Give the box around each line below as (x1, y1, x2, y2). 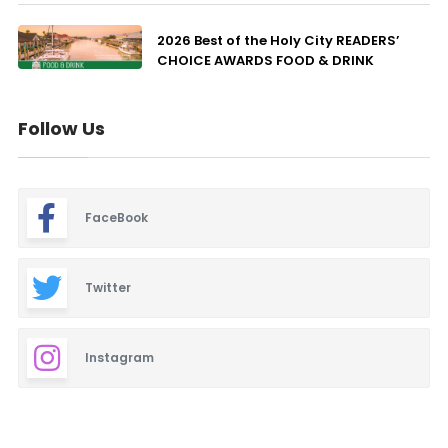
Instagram (84, 349, 154, 367)
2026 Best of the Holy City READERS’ (156, 31, 400, 51)
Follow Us (17, 116, 105, 142)
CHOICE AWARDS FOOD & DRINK (156, 51, 374, 71)
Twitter (84, 279, 131, 297)
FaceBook (84, 209, 148, 227)
